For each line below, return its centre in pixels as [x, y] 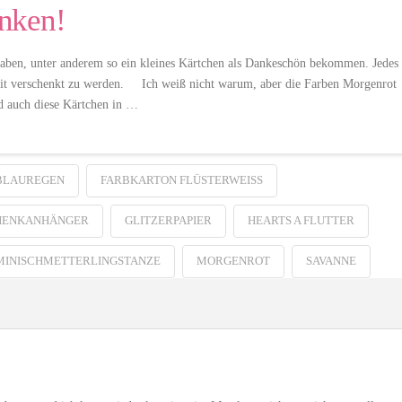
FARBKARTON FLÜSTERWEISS [178, 180]
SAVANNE [331, 261]
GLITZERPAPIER [168, 221]
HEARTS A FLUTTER [301, 221]
